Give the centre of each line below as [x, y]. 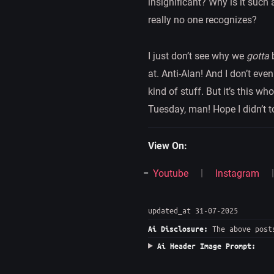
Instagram [237, 173]
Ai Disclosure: [178, 228]
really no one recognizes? [202, 20]
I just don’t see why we [197, 56]
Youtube [171, 173]
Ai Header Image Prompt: [206, 245]
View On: [168, 146]
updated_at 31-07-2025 [193, 210]
